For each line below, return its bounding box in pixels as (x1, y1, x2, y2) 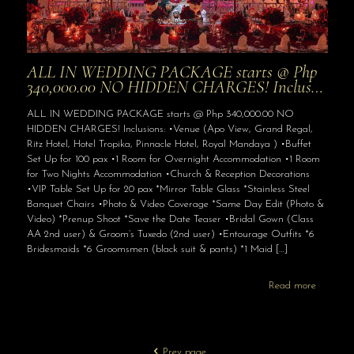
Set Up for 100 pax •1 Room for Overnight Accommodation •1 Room (26, 153, 320, 164)
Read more (268, 280, 316, 291)
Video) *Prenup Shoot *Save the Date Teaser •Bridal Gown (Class (26, 213, 314, 224)
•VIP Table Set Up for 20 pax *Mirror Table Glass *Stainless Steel (26, 183, 310, 194)
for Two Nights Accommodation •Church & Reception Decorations (26, 168, 310, 179)
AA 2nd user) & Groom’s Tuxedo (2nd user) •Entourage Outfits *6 (26, 228, 314, 239)
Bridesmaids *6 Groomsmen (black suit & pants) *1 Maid (26, 243, 273, 254)
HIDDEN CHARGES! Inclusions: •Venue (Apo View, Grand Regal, (26, 123, 313, 134)
